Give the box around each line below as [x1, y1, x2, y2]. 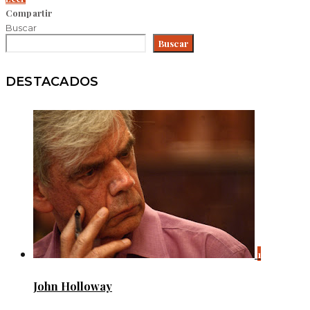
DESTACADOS [6, 73, 99, 89]
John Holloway [33, 279, 112, 294]
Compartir [6, 7, 53, 19]
